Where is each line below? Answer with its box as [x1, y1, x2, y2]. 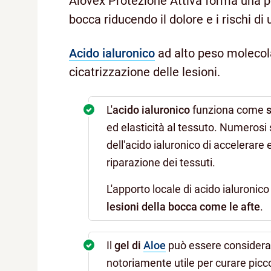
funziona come [190, 103, 267, 117]
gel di [114, 239, 144, 252]
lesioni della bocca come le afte [106, 200, 261, 214]
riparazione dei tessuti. [106, 156, 216, 169]
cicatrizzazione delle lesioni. [69, 64, 220, 79]
